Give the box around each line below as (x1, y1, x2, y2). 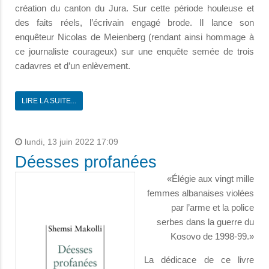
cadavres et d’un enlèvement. (15, 61, 130, 71)
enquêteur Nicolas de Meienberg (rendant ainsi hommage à (15, 32, 254, 43)
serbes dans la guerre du (157, 217, 254, 228)
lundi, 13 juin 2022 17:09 (22, 138, 118, 147)
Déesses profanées (15, 153, 157, 172)
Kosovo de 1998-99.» (171, 231, 254, 242)
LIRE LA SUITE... (22, 97, 76, 106)
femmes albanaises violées (147, 188, 254, 199)
